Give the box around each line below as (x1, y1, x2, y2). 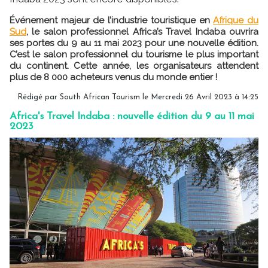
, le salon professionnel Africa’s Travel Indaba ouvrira (26, 26, 258, 37)
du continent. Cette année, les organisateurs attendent (10, 60, 258, 71)
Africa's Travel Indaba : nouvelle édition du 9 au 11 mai (10, 111, 254, 121)
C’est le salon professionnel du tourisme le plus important (10, 49, 258, 60)
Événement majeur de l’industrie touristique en (10, 15, 214, 26)
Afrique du (213, 15, 259, 26)
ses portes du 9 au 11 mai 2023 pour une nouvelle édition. (10, 38, 258, 48)
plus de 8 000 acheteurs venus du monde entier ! (10, 72, 217, 83)
